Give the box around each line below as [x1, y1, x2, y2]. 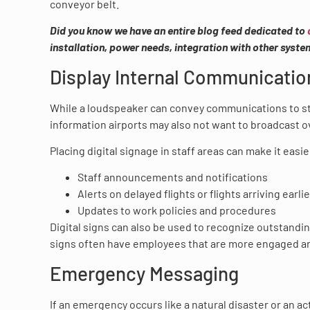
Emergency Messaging [50, 261, 239, 285]
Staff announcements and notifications [77, 170, 268, 184]
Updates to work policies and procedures [77, 203, 276, 217]
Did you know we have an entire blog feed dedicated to [50, 24, 307, 37]
